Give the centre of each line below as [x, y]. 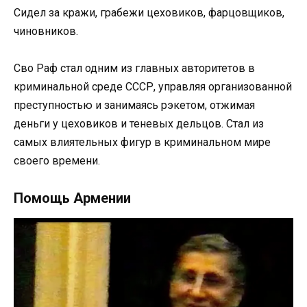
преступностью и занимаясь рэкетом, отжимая [134, 106]
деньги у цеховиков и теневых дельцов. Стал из [139, 124]
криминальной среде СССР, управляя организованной [153, 87]
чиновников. [46, 32]
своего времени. [57, 161]
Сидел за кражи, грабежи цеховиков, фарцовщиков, [149, 13]
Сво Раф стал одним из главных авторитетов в [134, 69]
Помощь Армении [72, 198]
